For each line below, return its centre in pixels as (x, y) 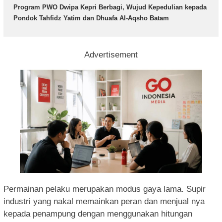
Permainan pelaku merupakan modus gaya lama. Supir (105, 189)
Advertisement (111, 55)
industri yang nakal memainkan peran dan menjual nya (104, 201)
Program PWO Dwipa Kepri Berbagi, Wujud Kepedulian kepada (110, 7)
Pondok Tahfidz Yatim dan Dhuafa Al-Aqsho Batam (91, 18)
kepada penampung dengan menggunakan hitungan (98, 214)
